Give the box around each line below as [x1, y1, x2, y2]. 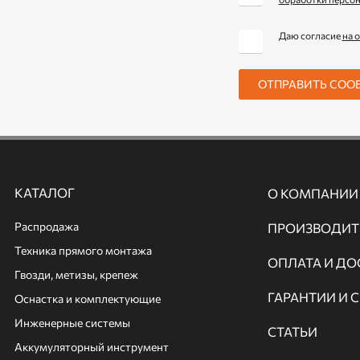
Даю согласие [278, 29, 342, 41]
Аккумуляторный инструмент [14, 339, 169, 354]
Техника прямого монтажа [14, 243, 152, 257]
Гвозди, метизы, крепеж [14, 267, 138, 281]
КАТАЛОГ [14, 184, 75, 200]
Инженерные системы [14, 315, 130, 329]
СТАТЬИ [268, 323, 318, 339]
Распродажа [14, 219, 79, 233]
